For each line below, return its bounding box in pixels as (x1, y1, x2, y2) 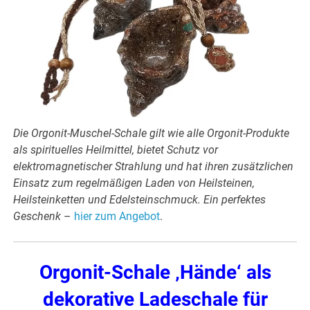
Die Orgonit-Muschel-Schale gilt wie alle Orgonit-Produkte (13, 127, 290, 140)
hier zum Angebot (74, 210, 161, 224)
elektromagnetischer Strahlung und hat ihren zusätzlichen (13, 160, 294, 174)
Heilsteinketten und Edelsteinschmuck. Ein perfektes (13, 193, 266, 207)
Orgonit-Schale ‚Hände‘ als (39, 261, 271, 284)
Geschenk (13, 210, 62, 224)
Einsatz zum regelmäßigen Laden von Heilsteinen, (13, 176, 255, 190)
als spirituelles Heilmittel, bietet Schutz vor (13, 143, 219, 157)
